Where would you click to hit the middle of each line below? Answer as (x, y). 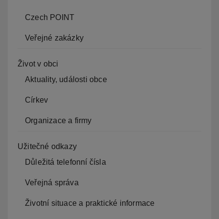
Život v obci (38, 64)
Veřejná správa (52, 182)
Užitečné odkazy (47, 146)
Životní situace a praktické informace (90, 203)
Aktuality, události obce (66, 79)
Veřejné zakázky (54, 38)
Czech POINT (50, 17)
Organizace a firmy (58, 120)
